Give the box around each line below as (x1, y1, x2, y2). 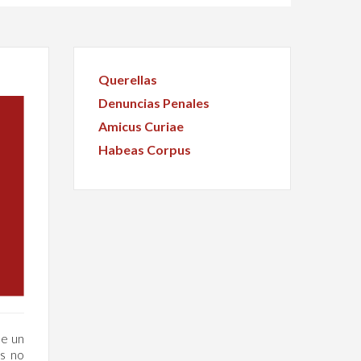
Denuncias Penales (98, 95, 210, 110)
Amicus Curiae (98, 118, 184, 134)
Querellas (98, 72, 157, 87)
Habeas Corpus (98, 142, 191, 157)
